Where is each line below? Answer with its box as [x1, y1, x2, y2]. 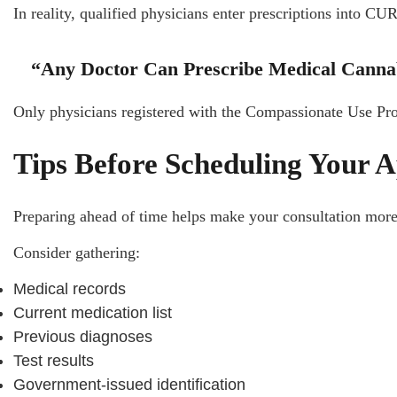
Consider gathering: [13, 244, 140, 262]
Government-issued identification [13, 376, 245, 394]
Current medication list [13, 304, 172, 323]
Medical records [13, 280, 126, 299]
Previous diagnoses [13, 328, 152, 346]
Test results [13, 352, 94, 370]
